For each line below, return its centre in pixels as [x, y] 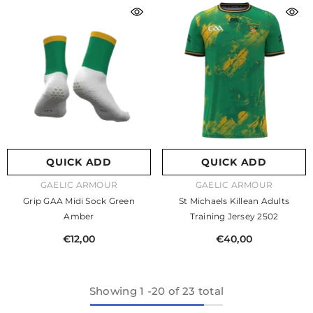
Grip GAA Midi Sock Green [54, 201]
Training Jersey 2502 [234, 216]
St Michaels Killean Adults [234, 201]
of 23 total [195, 291]
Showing [113, 291]
